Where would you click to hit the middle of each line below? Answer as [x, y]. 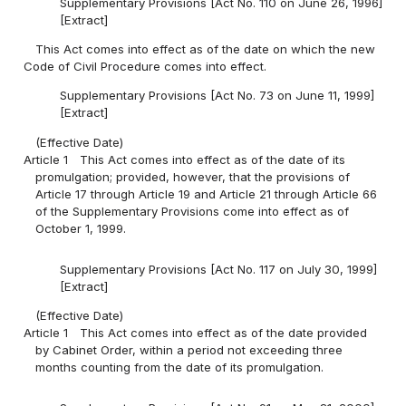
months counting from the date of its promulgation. [180, 367]
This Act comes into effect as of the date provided [224, 332]
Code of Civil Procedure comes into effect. [145, 67]
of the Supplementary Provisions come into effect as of [193, 211]
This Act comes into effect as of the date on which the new [206, 49]
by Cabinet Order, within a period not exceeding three [189, 349]
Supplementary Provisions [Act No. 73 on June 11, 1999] [217, 96]
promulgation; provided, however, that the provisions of [193, 176]
